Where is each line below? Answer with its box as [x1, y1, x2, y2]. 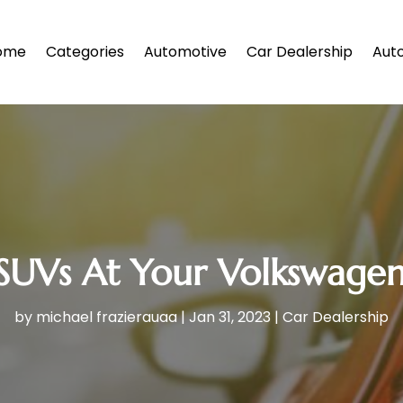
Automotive [144, 41, 227, 62]
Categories [46, 41, 124, 62]
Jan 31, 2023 [189, 307, 271, 328]
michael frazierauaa [36, 307, 177, 328]
